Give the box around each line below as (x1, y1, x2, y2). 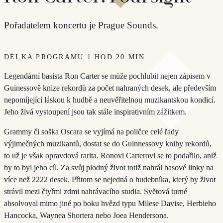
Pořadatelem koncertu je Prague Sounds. (4, 19, 158, 30)
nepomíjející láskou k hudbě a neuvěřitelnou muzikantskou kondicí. (4, 95, 216, 104)
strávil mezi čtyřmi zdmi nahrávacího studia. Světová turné (4, 187, 187, 196)
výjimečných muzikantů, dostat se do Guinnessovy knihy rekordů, (4, 139, 212, 148)
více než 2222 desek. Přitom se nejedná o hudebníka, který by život (4, 175, 216, 184)
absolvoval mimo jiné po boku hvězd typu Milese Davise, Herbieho (4, 199, 216, 208)
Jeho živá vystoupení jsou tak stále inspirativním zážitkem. (4, 107, 187, 116)
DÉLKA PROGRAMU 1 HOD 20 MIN (4, 53, 145, 61)
